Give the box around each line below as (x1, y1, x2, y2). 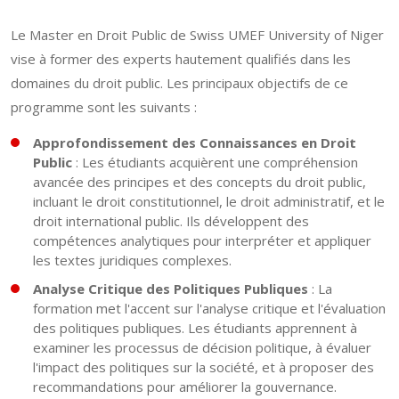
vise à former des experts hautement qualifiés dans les (11, 50, 351, 69)
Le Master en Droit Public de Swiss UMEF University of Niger (11, 26, 384, 45)
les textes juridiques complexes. (33, 251, 232, 270)
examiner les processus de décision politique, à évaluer (33, 338, 371, 357)
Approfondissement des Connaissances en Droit (33, 134, 356, 152)
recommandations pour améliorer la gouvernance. (33, 378, 337, 396)
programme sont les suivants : (11, 98, 197, 117)
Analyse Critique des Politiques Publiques (33, 280, 308, 298)
